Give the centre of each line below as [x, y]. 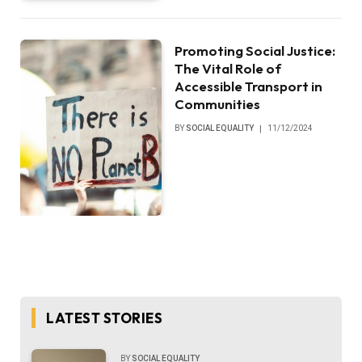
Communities [218, 104]
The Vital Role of [228, 69]
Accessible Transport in [249, 86]
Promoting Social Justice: [255, 51]
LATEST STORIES [105, 318]
